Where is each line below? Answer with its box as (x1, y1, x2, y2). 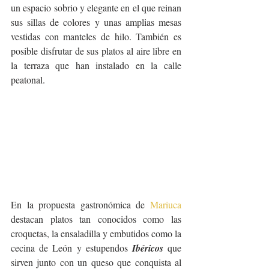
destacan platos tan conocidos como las (11, 212, 181, 225)
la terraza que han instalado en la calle (11, 59, 181, 71)
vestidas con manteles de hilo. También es (11, 30, 181, 43)
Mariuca (150, 198, 181, 211)
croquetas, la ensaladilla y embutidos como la (11, 226, 181, 240)
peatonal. (11, 73, 45, 86)
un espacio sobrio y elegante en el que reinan (11, 1, 181, 14)
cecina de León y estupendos (11, 241, 132, 254)
